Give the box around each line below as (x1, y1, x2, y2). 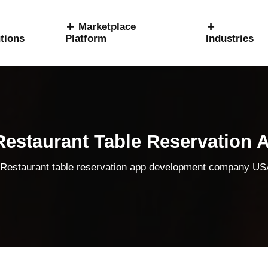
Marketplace (78, 21, 136, 32)
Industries (206, 33, 254, 44)
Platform (65, 33, 106, 44)
